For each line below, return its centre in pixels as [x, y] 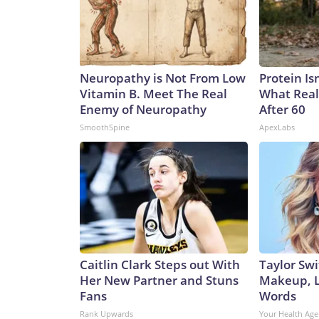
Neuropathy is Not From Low [163, 78]
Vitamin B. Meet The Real [153, 94]
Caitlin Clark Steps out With [160, 265]
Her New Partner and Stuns [159, 281]
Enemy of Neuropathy [143, 110]
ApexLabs [277, 127]
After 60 [282, 110]
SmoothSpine [105, 127]
